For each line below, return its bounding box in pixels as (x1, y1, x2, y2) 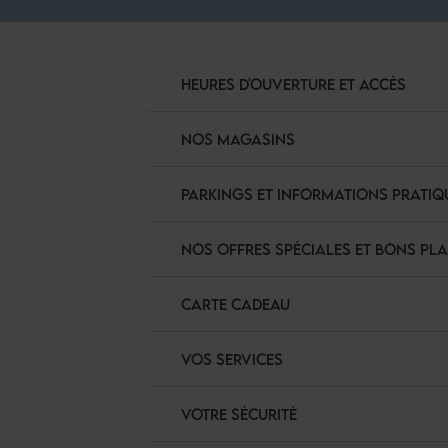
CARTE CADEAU (181, 295, 290, 313)
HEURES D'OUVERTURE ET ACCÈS (181, 75, 406, 93)
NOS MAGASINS (181, 130, 295, 148)
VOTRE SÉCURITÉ (181, 405, 297, 423)
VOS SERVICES (181, 350, 283, 368)
